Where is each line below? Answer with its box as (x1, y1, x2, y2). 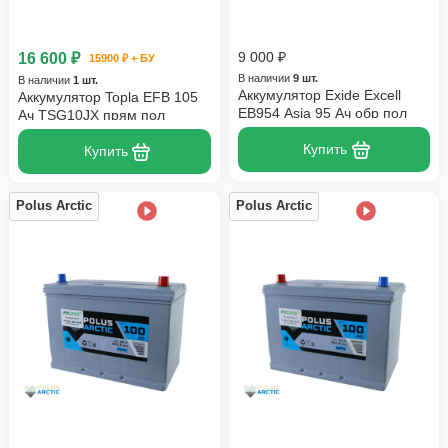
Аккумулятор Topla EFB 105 (18, 88, 198, 105)
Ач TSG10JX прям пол (18, 106, 165, 123)
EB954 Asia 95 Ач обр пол (237, 104, 407, 121)
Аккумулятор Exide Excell (237, 86, 401, 103)
